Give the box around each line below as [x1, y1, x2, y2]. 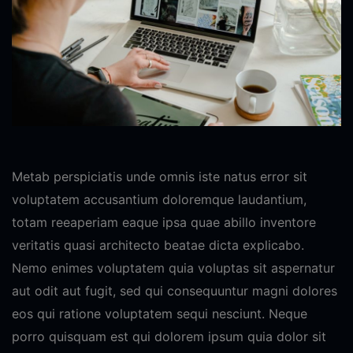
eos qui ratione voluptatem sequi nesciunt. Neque [12, 305, 307, 321]
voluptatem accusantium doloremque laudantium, [12, 191, 307, 207]
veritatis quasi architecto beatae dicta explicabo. [12, 236, 304, 253]
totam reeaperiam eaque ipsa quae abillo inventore [12, 214, 316, 230]
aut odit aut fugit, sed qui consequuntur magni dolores [12, 282, 337, 299]
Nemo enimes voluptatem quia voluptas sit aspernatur [12, 259, 335, 276]
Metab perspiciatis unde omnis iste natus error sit [12, 168, 307, 184]
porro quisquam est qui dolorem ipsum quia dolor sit [12, 328, 326, 344]
